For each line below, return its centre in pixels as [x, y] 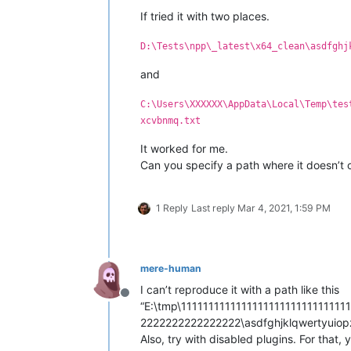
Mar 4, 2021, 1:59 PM [284, 208]
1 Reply [172, 208]
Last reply [214, 208]
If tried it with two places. [205, 16]
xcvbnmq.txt [170, 120]
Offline [143, 300]
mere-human [171, 268]
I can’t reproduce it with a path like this [240, 289]
